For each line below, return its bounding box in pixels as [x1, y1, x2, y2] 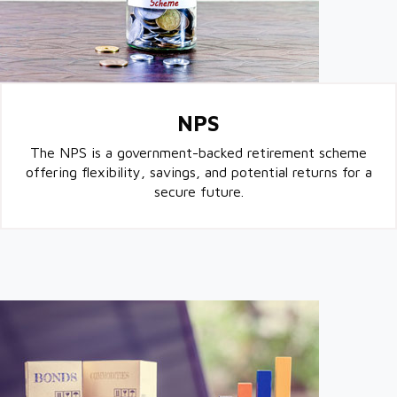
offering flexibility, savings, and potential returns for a [25, 164, 372, 180]
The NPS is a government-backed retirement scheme [30, 144, 367, 160]
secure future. [153, 183, 244, 199]
